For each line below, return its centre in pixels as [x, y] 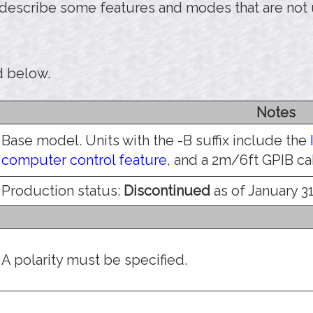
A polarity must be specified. [94, 260]
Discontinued [167, 190]
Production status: [63, 190]
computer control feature [84, 160]
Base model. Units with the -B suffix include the [156, 140]
